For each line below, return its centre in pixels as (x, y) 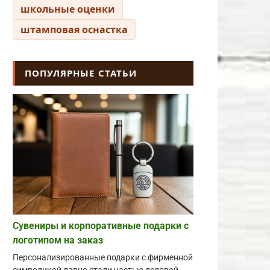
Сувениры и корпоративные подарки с (101, 226)
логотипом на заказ (58, 240)
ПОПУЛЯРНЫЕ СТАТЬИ (81, 73)
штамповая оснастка (74, 30)
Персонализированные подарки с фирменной (103, 258)
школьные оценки (68, 9)
